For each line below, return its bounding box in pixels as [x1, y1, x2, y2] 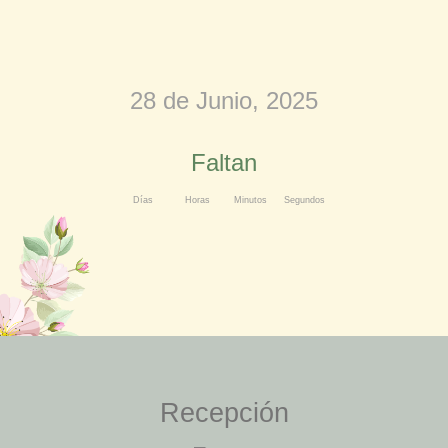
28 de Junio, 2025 [130, 87, 318, 115]
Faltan [191, 149, 257, 177]
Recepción [159, 398, 289, 428]
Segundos [284, 195, 326, 206]
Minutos [234, 195, 268, 206]
